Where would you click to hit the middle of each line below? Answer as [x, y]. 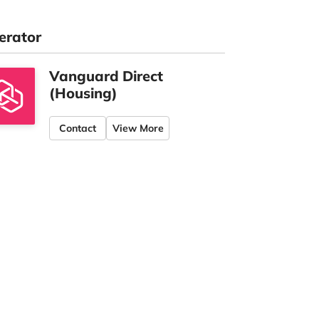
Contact [78, 128]
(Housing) [83, 93]
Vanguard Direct [106, 76]
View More [138, 128]
